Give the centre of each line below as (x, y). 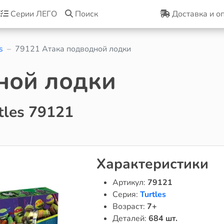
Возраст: (129, 206)
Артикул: (130, 182)
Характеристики (152, 164)
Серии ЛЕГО (32, 14)
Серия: (126, 194)
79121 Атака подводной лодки (73, 49)
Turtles (153, 194)
